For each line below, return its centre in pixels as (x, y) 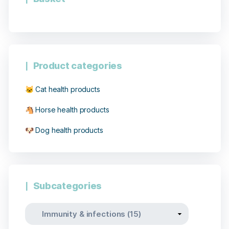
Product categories (77, 66)
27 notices (156, 151)
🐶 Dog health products (64, 130)
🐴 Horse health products (67, 110)
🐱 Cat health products (62, 89)
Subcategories (67, 186)
